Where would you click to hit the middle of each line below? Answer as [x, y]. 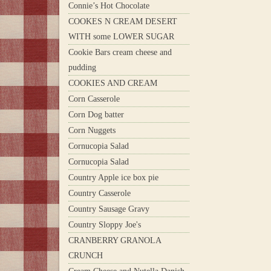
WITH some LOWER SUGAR [121, 36]
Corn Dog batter [96, 114]
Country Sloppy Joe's [105, 224]
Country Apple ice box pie [113, 177]
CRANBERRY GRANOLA [115, 240]
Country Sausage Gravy [109, 209]
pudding [82, 67]
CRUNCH [86, 255]
